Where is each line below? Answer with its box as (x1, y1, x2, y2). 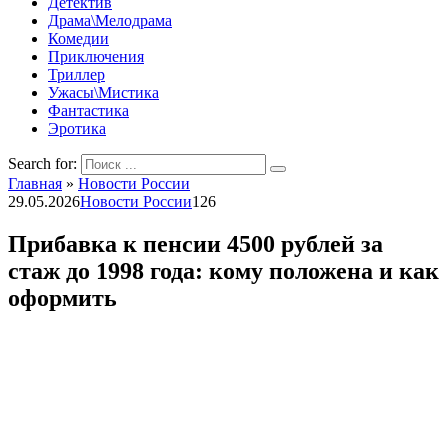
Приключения (48, 48, 144, 65)
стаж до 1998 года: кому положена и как (8, 257, 439, 284)
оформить (8, 284, 117, 311)
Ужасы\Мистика (48, 84, 159, 101)
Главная (8, 175, 62, 192)
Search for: (8, 155, 77, 172)
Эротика (48, 120, 106, 137)
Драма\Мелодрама (48, 12, 172, 29)
